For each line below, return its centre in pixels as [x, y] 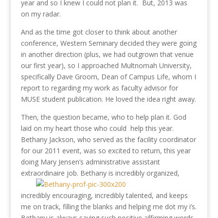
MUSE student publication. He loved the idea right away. [108, 99]
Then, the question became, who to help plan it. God [103, 117]
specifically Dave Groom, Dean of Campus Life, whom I [108, 77]
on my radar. [41, 14]
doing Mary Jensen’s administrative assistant [90, 162]
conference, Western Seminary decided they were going [109, 43]
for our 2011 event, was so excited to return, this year [106, 151]
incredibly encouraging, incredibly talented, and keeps [104, 196]
